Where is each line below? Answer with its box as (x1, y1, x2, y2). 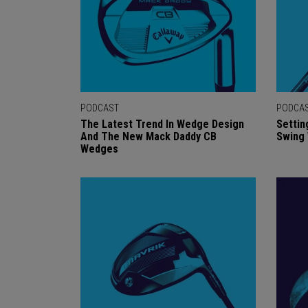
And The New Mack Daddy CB (80, 130, 217, 143)
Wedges (80, 142, 118, 155)
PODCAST (80, 102, 119, 113)
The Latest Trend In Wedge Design (80, 118, 244, 131)
